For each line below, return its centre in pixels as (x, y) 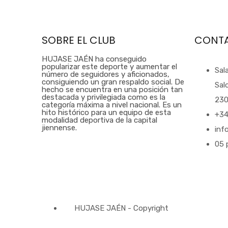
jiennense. (59, 128)
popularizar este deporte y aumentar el (109, 67)
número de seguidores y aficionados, (106, 74)
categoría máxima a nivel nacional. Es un (112, 105)
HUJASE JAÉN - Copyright (121, 208)
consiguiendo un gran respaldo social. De (113, 82)
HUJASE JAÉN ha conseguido (94, 59)
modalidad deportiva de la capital (99, 120)
